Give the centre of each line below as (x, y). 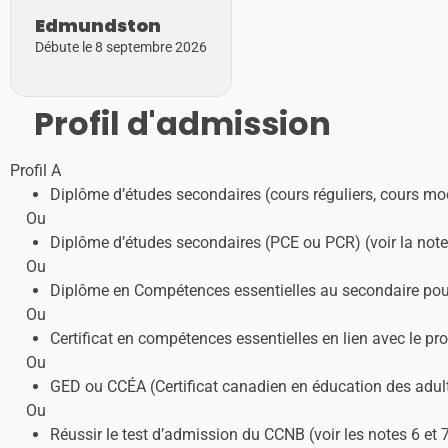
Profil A (35, 171)
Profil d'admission (182, 124)
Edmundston (98, 26)
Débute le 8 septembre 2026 (121, 47)
